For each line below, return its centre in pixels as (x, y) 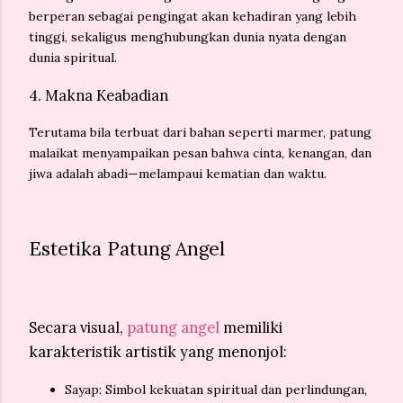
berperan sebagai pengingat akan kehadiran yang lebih (193, 17)
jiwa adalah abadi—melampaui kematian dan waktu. (178, 174)
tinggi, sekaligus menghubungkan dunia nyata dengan (188, 37)
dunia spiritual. (73, 58)
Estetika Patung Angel (127, 249)
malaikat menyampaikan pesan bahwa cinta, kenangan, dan (200, 153)
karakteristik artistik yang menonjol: (158, 352)
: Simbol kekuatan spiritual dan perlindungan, (233, 389)
